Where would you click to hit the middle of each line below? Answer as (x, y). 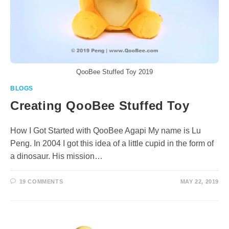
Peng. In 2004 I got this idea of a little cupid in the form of (112, 143)
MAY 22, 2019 (199, 181)
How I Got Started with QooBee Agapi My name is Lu (106, 130)
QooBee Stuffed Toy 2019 (114, 72)
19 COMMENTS (41, 181)
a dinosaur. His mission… (56, 156)
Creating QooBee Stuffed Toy (100, 105)
